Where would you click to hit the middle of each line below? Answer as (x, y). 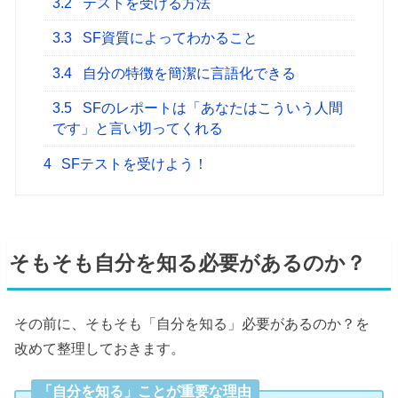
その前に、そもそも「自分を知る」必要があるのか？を (192, 323)
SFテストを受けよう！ (133, 164)
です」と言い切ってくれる (138, 129)
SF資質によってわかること (169, 38)
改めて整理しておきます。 (100, 348)
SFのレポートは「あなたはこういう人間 (211, 108)
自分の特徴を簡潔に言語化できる (188, 73)
